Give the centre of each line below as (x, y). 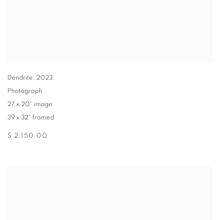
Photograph (25, 91)
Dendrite (20, 78)
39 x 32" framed (31, 118)
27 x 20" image (30, 105)
